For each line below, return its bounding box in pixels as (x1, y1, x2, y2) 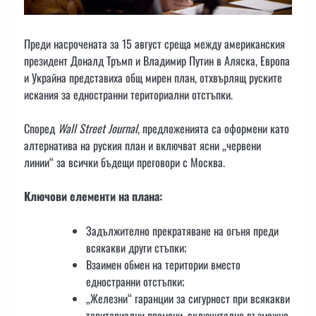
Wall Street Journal (58, 120, 138, 138)
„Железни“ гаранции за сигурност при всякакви (86, 289, 290, 307)
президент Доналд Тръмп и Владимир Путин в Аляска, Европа (24, 52, 290, 70)
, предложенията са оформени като (138, 120, 289, 138)
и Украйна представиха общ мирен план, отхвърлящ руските (24, 69, 282, 87)
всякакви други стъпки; (86, 238, 186, 256)
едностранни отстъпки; (86, 272, 184, 290)
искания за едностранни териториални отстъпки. (24, 86, 233, 104)
